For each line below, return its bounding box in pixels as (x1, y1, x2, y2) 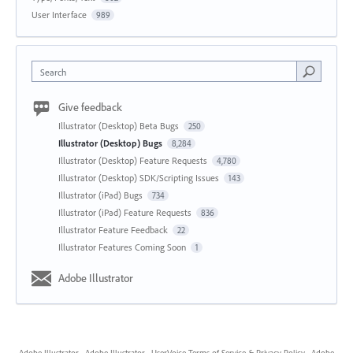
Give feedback (58, 100, 122, 115)
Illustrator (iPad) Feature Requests (58, 206, 194, 219)
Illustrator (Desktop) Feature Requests (58, 154, 210, 167)
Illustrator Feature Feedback (58, 224, 170, 236)
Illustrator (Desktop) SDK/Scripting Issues (58, 172, 221, 184)
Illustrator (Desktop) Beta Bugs (58, 120, 181, 132)
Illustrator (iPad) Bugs (58, 189, 145, 202)
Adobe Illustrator (58, 271, 133, 286)
